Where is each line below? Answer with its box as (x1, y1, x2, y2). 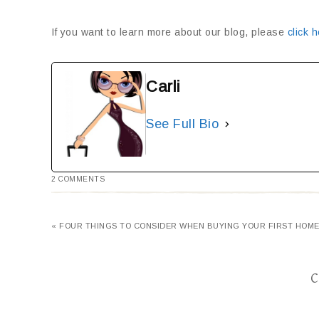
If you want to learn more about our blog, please (51, 26, 288, 38)
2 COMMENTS (51, 175, 105, 183)
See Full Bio (146, 117, 219, 131)
